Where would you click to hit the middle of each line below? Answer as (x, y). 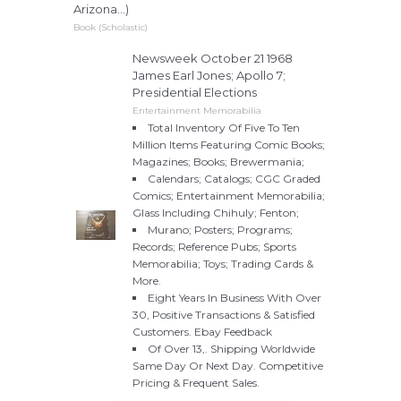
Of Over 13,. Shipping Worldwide (231, 348)
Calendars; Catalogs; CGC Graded (234, 178)
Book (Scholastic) (111, 27)
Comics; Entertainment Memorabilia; (229, 195)
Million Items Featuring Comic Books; (229, 144)
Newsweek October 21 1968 (213, 58)
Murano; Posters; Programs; (220, 229)
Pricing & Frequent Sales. (196, 382)
